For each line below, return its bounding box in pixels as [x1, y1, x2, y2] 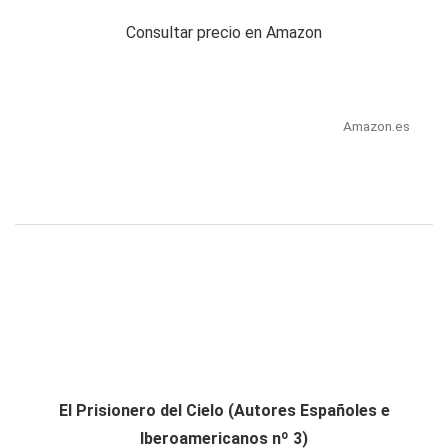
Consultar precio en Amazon [126, 23, 322, 43]
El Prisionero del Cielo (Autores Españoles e [58, 401, 390, 421]
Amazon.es [342, 118, 410, 135]
